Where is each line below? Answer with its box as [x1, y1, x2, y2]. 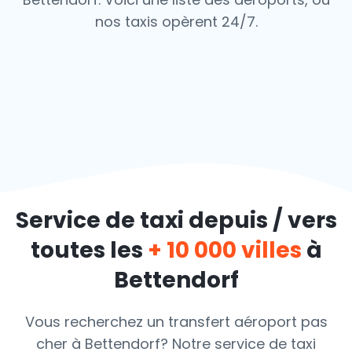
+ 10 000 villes [147, 235, 306, 266]
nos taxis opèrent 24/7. [94, 12, 258, 31]
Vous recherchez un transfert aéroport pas [24, 312, 328, 332]
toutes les [30, 235, 148, 266]
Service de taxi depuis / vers [15, 205, 337, 236]
